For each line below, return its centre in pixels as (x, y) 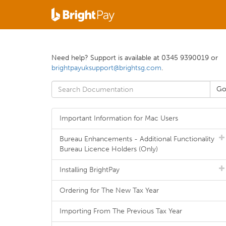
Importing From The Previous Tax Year (121, 211)
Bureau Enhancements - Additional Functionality (137, 139)
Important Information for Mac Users (119, 118)
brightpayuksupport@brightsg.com (106, 68)
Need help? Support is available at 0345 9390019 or (135, 58)
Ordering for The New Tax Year (109, 190)
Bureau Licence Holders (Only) (109, 149)
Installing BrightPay (90, 170)
